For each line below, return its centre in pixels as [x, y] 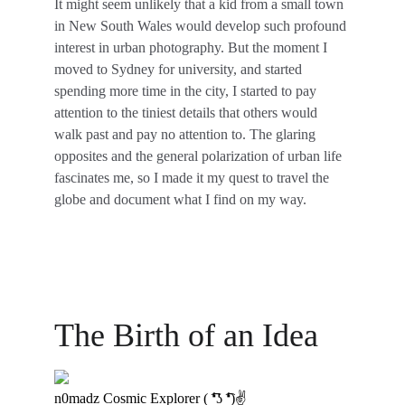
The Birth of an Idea [186, 335]
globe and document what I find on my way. [180, 199]
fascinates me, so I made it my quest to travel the [193, 178]
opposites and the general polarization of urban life [200, 156]
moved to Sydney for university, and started [180, 69]
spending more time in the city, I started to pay [187, 91]
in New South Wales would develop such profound [202, 26]
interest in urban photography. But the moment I [193, 47]
